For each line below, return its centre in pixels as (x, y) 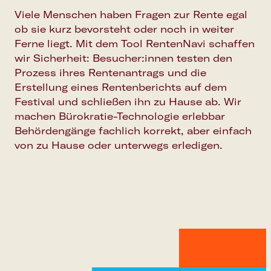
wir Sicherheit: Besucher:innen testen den (123, 58)
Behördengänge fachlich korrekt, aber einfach (133, 130)
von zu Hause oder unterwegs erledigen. (119, 145)
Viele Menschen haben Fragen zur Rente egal (131, 14)
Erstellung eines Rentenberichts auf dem (121, 87)
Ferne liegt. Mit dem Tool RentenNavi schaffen (135, 43)
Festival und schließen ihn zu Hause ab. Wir (128, 101)
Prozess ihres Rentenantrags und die (110, 72)
